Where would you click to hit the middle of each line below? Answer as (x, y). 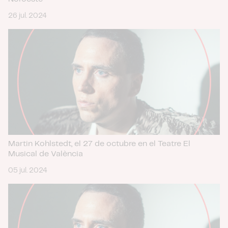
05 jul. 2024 (28, 170)
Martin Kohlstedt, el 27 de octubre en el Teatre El (99, 144)
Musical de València (46, 154)
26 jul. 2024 (27, 16)
